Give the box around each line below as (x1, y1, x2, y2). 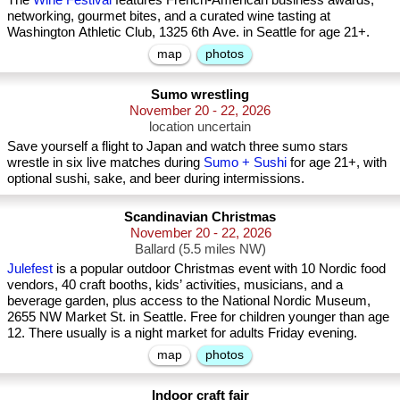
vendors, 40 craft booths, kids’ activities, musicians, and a (7, 277, 343, 292)
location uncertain (149, 119, 251, 134)
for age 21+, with (287, 154, 387, 170)
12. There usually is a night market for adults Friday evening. (7, 325, 357, 340)
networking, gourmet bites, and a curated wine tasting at (7, 8, 330, 23)
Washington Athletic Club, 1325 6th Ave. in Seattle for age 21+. (7, 24, 370, 39)
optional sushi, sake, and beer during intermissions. (7, 171, 304, 186)
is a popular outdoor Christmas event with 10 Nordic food (53, 261, 386, 276)
